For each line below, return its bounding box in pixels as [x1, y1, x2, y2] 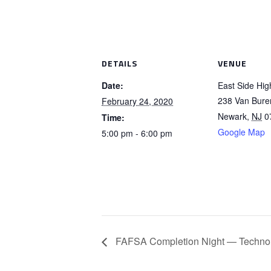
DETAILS [102, 57, 137, 70]
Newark [218, 110, 247, 123]
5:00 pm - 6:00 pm [102, 127, 172, 140]
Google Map [218, 126, 265, 139]
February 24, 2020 [102, 95, 173, 108]
